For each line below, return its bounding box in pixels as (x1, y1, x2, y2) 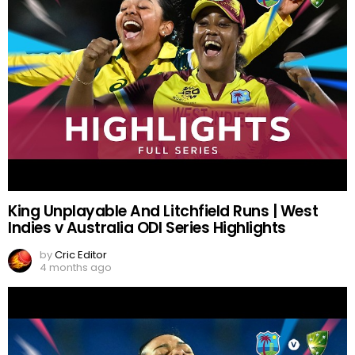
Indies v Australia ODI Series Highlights (8, 216, 286, 239)
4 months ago (40, 259, 112, 275)
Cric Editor (55, 246, 107, 262)
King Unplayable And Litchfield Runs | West (8, 200, 319, 222)
